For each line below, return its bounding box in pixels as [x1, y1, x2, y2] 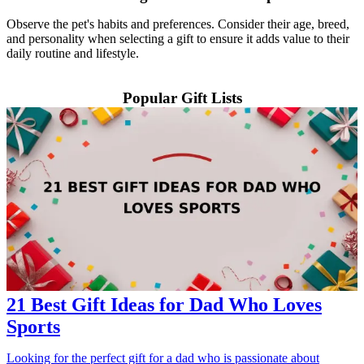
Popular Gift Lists [122, 89, 242, 106]
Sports [6, 316, 60, 338]
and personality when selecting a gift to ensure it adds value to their [6, 31, 349, 45]
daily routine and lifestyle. [6, 45, 139, 60]
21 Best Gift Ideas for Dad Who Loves [6, 294, 322, 316]
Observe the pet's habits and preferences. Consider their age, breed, [6, 16, 349, 31]
